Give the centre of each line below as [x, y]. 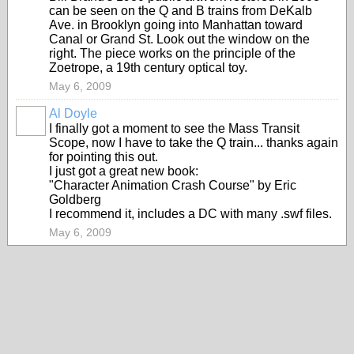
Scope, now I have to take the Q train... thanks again [194, 143]
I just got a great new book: [124, 171]
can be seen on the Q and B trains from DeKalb [181, 11]
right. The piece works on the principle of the [172, 53]
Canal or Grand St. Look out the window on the [179, 39]
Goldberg [75, 200]
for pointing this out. [104, 157]
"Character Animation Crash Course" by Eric [173, 185]
